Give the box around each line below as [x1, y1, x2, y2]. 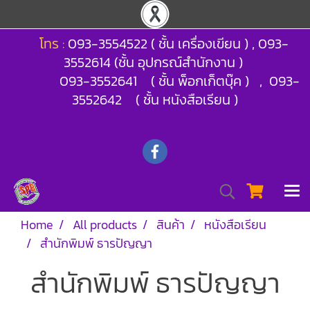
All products [73, 215, 137, 234]
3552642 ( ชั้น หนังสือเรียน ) [72, 89, 238, 110]
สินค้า [156, 215, 185, 234]
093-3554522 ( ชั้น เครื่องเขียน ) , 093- [67, 33, 289, 54]
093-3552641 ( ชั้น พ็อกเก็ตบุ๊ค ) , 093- [59, 71, 300, 91]
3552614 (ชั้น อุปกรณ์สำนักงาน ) [64, 52, 246, 73]
